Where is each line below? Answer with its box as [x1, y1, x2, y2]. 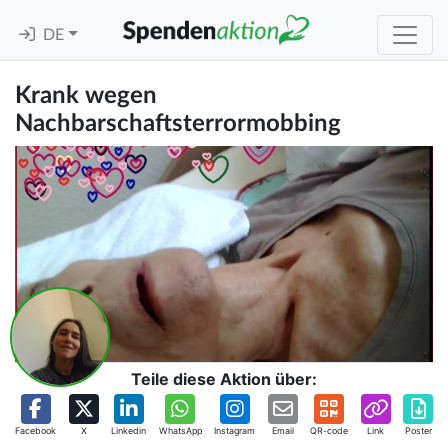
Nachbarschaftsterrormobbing [15, 112, 341, 136]
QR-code [310, 425, 348, 437]
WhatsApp [158, 425, 202, 437]
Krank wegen [15, 84, 157, 108]
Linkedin [111, 425, 146, 437]
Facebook [15, 425, 56, 437]
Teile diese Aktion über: [131, 369, 317, 390]
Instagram [214, 425, 255, 437]
